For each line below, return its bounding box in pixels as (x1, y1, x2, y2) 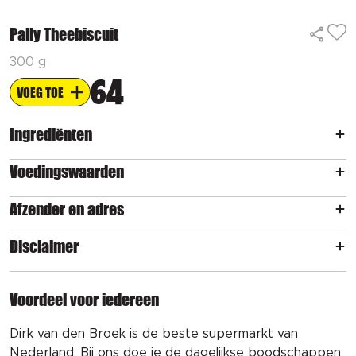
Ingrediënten (10, 125, 92, 144)
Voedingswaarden (10, 162, 124, 181)
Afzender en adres (10, 199, 124, 219)
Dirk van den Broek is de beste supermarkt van (10, 327, 298, 340)
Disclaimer (10, 237, 79, 256)
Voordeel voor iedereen (10, 290, 159, 309)
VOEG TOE (17, 84, 64, 100)
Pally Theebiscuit (10, 25, 118, 44)
